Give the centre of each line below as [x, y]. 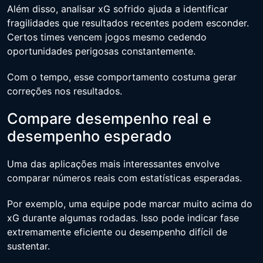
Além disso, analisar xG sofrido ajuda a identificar [117, 9]
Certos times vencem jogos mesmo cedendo [107, 37]
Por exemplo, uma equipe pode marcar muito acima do [130, 204]
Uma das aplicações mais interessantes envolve [113, 164]
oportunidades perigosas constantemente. [101, 51]
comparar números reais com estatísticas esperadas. [124, 178]
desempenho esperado [89, 136]
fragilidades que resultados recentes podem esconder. [128, 23]
